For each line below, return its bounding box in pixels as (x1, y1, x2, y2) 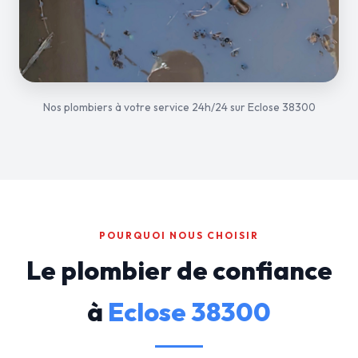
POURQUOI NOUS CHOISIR (99, 229, 259, 241)
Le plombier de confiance (26, 254, 332, 286)
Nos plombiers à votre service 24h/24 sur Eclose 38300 (42, 100, 316, 114)
